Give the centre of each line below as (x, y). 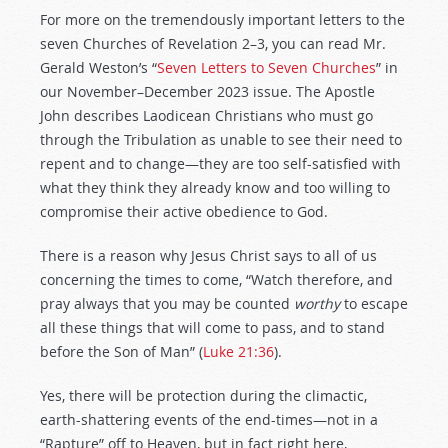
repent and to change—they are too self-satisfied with (220, 163)
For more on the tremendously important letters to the (222, 19)
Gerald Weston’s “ (98, 67)
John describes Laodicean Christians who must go (206, 115)
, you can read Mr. (325, 43)
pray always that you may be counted (167, 303)
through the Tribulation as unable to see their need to (221, 139)
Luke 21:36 (238, 351)
